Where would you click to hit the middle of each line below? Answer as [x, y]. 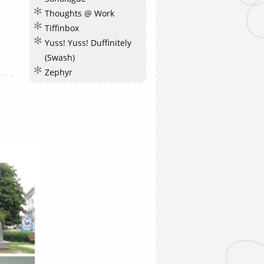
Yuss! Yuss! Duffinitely [88, 43]
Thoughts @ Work [80, 13]
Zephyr [59, 72]
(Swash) [60, 57]
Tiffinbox [62, 28]
